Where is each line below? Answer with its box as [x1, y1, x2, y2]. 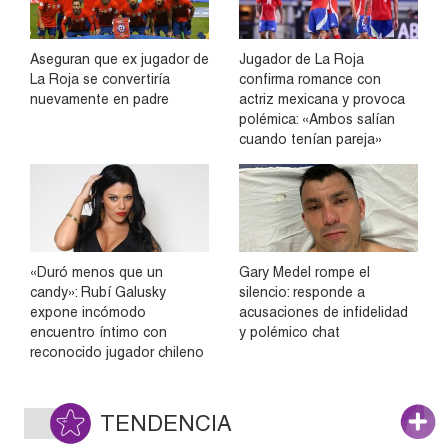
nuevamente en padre [30, 90, 169, 107]
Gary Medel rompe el [239, 264, 370, 281]
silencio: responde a [239, 284, 365, 301]
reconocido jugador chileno [30, 344, 204, 361]
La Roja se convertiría [30, 70, 170, 87]
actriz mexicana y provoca [239, 90, 405, 107]
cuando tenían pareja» [239, 130, 382, 147]
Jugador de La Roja [239, 50, 364, 67]
